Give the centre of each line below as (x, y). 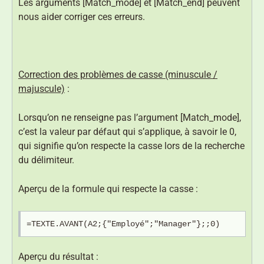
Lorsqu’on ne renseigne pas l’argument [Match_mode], (130, 118)
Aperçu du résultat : (58, 257)
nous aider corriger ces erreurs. (82, 17)
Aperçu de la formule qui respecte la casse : (108, 189)
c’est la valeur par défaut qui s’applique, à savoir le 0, (127, 132)
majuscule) (42, 89)
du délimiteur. (46, 160)
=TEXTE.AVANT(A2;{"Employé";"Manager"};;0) (123, 224)
